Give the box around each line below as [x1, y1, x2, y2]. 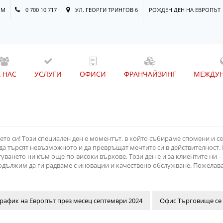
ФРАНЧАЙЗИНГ [124, 69, 176, 79]
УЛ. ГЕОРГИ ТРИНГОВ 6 [73, 6, 138, 13]
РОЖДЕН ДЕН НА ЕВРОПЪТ [148, 6, 221, 13]
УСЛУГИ [34, 69, 62, 79]
